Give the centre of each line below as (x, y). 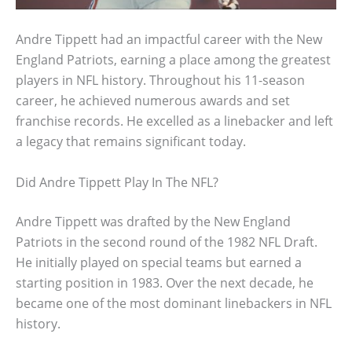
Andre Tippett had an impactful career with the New (169, 40)
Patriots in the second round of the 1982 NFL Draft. (167, 242)
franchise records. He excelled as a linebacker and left (174, 121)
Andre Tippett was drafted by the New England (153, 221)
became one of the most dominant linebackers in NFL (174, 303)
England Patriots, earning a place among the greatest (173, 60)
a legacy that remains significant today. (131, 142)
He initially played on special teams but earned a (159, 262)
